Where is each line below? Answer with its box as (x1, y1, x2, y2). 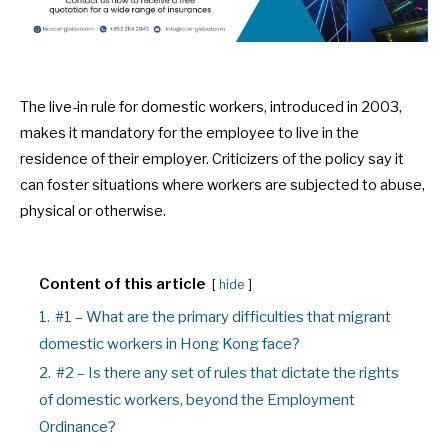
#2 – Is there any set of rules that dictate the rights (56, 364, 399, 383)
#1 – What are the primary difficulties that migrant (55, 308, 391, 327)
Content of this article (39, 275, 205, 294)
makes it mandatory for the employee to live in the (20, 124, 359, 143)
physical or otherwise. (20, 202, 166, 221)
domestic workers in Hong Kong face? (39, 335, 300, 354)
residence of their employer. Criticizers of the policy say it (20, 150, 404, 169)
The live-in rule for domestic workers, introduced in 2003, (20, 98, 402, 117)
